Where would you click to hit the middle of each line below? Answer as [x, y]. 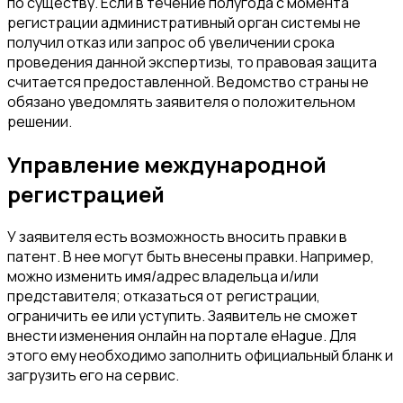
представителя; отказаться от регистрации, [164, 296]
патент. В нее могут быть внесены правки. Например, [191, 256]
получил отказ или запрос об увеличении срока [171, 42]
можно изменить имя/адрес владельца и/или [163, 276]
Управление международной [167, 164]
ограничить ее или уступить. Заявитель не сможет [183, 315]
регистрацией [86, 193]
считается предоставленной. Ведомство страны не [188, 81]
